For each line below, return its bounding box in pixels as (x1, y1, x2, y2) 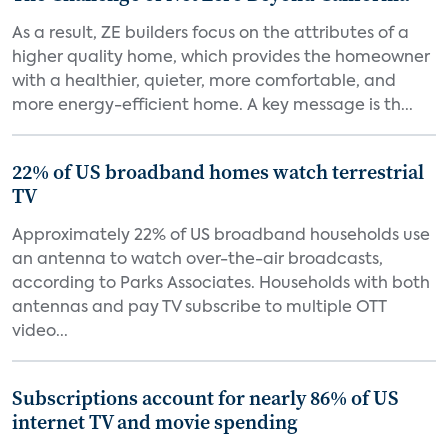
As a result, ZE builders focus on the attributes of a (12, 26, 409, 42)
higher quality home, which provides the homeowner (12, 50, 430, 66)
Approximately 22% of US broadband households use (12, 228, 430, 244)
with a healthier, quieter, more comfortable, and (12, 74, 396, 90)
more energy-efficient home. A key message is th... (12, 98, 413, 114)
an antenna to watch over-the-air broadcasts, (12, 252, 383, 268)
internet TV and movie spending (12, 408, 298, 436)
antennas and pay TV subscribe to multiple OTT (12, 300, 386, 316)
